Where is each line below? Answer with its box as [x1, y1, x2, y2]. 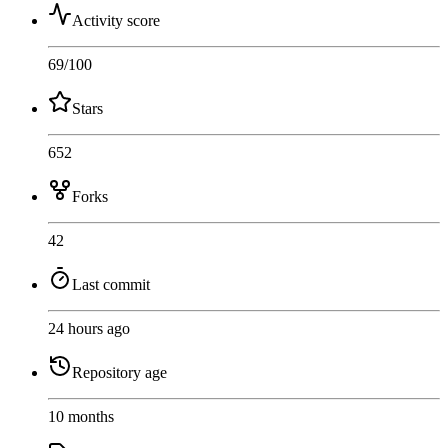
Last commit [72, 276, 150, 294]
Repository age [72, 364, 167, 382]
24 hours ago [48, 320, 130, 338]
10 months [48, 408, 114, 426]
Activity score [72, 12, 160, 30]
